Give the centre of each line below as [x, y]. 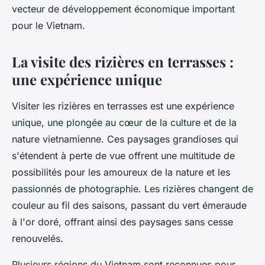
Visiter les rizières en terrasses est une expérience [123, 106]
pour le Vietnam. [49, 26]
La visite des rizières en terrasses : [123, 62]
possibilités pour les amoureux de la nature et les [121, 172]
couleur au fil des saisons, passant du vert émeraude [129, 206]
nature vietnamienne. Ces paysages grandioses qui [125, 139]
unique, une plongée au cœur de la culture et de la [124, 123]
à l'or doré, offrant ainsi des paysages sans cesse [122, 222]
